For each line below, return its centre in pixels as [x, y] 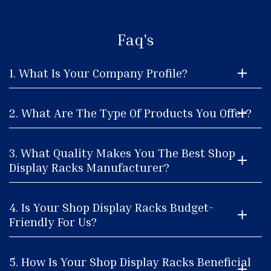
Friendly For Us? [53, 222]
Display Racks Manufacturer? [89, 167]
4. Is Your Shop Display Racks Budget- [111, 207]
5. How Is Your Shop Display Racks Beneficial [130, 262]
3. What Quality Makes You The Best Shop [122, 153]
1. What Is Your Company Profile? [98, 73]
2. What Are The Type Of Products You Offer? [130, 113]
